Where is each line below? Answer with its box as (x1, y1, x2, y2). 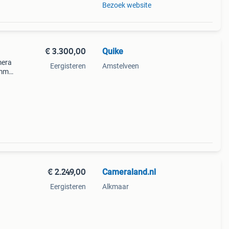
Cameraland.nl (102, 167, 156, 177)
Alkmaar (102, 182, 129, 191)
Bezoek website (102, 1, 151, 9)
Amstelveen (102, 62, 139, 70)
